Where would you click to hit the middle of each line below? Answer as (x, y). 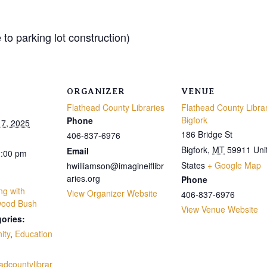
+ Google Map (234, 165)
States (193, 165)
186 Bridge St (207, 134)
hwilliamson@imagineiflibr (115, 166)
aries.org (83, 178)
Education (34, 234)
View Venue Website (220, 209)
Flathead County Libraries (116, 108)
